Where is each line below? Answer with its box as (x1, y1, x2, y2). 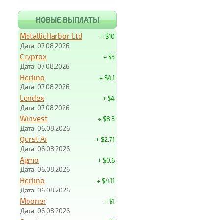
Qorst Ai (20, 135, 47, 143)
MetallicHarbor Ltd (20, 31, 82, 40)
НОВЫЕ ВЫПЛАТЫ (35, 15, 99, 24)
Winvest (20, 114, 48, 123)
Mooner (20, 196, 46, 205)
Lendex (20, 93, 44, 102)
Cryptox (20, 52, 47, 61)
